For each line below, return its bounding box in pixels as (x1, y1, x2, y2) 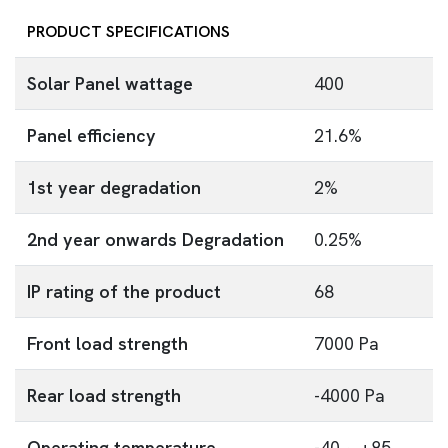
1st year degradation (27, 176, 201, 199)
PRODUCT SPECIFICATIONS (27, 21, 230, 42)
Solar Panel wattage (27, 72, 193, 95)
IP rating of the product (27, 280, 221, 303)
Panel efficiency (27, 124, 156, 147)
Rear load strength (27, 384, 181, 407)
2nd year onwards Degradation (27, 228, 284, 251)
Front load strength (27, 332, 188, 355)
